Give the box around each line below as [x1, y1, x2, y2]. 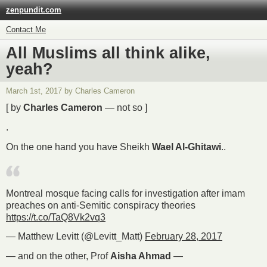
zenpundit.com [6, 5, 61, 14]
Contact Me [6, 25, 46, 35]
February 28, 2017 [145, 231, 222, 242]
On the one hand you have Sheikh [6, 141, 152, 152]
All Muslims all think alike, [6, 43, 210, 62]
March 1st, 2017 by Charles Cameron [6, 86, 135, 96]
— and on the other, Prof [6, 251, 110, 262]
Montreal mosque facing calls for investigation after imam [6, 188, 245, 198]
